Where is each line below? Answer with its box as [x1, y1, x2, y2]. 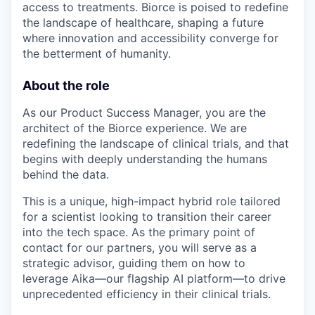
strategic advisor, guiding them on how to [22, 256, 245, 271]
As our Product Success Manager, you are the [22, 105, 266, 120]
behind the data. [22, 167, 109, 182]
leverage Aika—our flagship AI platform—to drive [22, 271, 285, 286]
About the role [22, 78, 110, 94]
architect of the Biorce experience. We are [22, 121, 247, 136]
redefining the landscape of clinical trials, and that [22, 136, 289, 151]
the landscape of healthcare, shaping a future [22, 15, 264, 30]
